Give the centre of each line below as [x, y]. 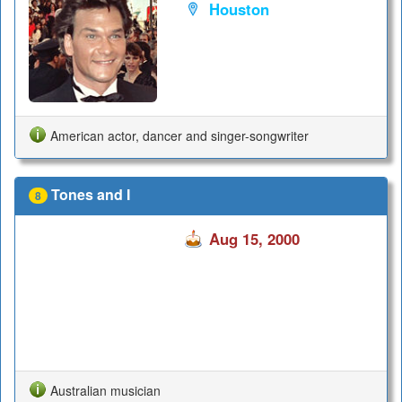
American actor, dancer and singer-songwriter [179, 135]
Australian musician [105, 390]
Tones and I [91, 195]
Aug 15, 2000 [254, 239]
